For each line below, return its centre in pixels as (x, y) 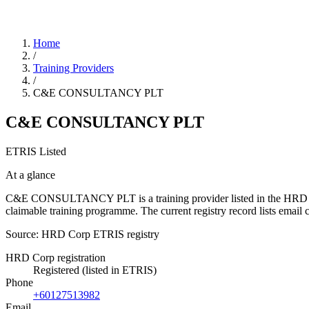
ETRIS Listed (36, 151)
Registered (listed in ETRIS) (95, 270)
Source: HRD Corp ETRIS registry (82, 234)
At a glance (30, 175)
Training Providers (73, 68)
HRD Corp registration (56, 257)
